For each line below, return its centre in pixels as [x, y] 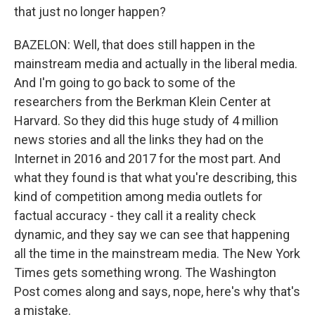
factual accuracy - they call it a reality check [135, 216]
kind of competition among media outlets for [138, 197]
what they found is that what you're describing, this [156, 178]
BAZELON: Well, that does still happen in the [135, 45]
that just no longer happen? [90, 12]
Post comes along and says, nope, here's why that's [157, 291]
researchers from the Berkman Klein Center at [142, 102]
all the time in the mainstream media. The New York [157, 253]
